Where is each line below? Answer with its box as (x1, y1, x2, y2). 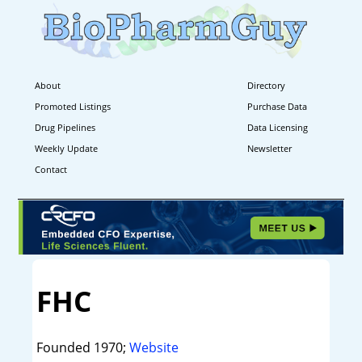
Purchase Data (247, 99, 308, 112)
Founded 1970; (36, 339, 129, 357)
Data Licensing (247, 120, 309, 133)
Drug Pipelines (35, 120, 95, 133)
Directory (247, 78, 286, 91)
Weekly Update (35, 141, 98, 154)
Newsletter (247, 141, 293, 154)
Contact (35, 162, 67, 175)
